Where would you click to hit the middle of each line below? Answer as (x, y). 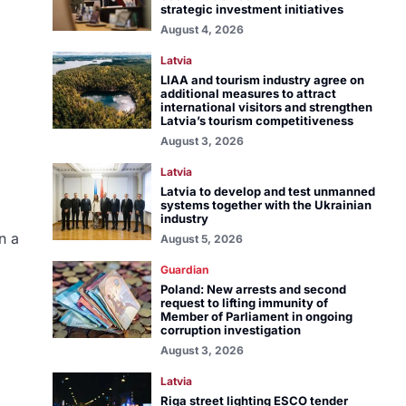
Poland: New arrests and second (253, 289)
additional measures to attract (248, 93)
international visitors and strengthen (266, 107)
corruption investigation (230, 330)
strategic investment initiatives (251, 9)
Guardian (184, 270)
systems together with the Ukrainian (266, 205)
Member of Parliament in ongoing (256, 316)
